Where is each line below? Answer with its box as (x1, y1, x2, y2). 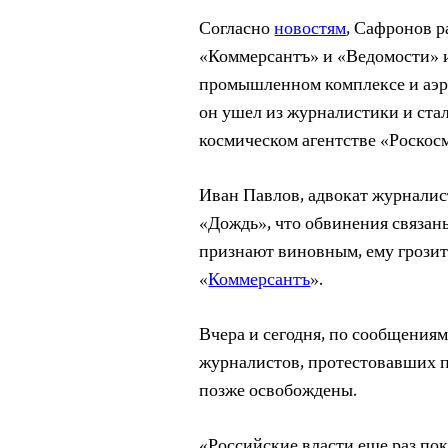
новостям (274, 15, 347, 45)
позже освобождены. (199, 377, 358, 407)
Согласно (199, 15, 275, 45)
